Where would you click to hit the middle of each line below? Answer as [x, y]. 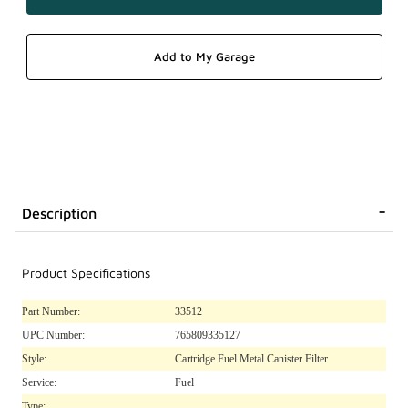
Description [59, 213]
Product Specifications [86, 273]
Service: [39, 382]
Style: [34, 358]
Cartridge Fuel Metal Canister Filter [251, 358]
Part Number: [51, 311]
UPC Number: [53, 335]
